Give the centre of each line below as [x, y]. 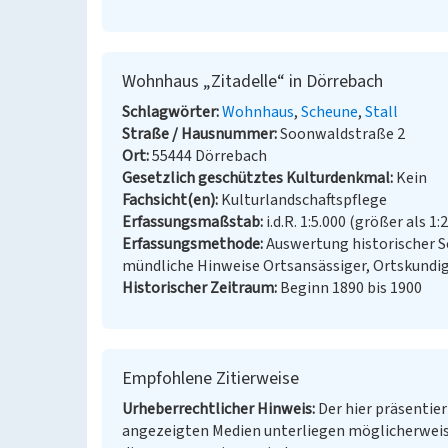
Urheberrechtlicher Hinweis [217, 409]
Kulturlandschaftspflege [304, 200]
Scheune [329, 112]
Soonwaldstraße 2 [342, 134]
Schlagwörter [169, 112]
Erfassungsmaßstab [191, 222]
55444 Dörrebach [209, 156]
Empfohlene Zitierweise [210, 378]
